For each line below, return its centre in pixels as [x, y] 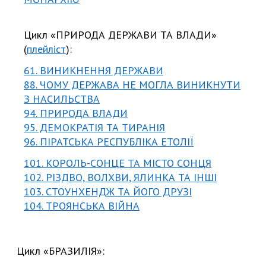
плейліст [46, 49]
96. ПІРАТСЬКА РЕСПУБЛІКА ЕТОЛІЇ [109, 141]
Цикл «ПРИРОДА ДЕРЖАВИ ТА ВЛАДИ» [120, 34]
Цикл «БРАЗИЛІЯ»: [61, 251]
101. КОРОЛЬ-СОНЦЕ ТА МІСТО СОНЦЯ [118, 163]
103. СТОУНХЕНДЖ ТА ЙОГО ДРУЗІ [108, 191]
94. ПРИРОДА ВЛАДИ [76, 113]
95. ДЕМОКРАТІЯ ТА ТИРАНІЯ [94, 127]
